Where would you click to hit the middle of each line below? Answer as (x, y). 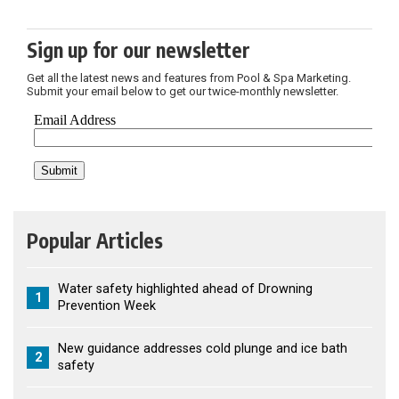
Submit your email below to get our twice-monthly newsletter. (183, 92)
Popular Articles (95, 241)
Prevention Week (107, 306)
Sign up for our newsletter (138, 50)
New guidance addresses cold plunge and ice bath (203, 349)
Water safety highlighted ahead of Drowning (185, 289)
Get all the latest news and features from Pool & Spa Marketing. (189, 78)
